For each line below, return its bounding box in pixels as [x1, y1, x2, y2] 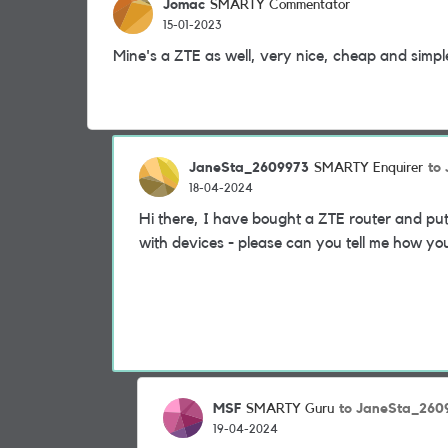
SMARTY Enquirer [314, 161, 423, 175]
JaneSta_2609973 [189, 160, 309, 175]
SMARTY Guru [246, 402, 334, 416]
